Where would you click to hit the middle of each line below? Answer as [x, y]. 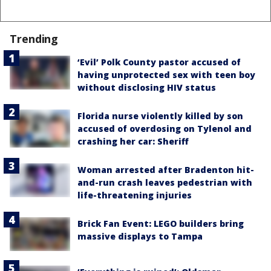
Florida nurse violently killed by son [160, 116]
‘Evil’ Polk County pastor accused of [159, 62]
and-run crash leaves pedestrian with [165, 183]
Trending [34, 39]
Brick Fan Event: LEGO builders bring [161, 224]
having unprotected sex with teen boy [166, 75]
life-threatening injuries [135, 195]
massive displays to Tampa [140, 237]
